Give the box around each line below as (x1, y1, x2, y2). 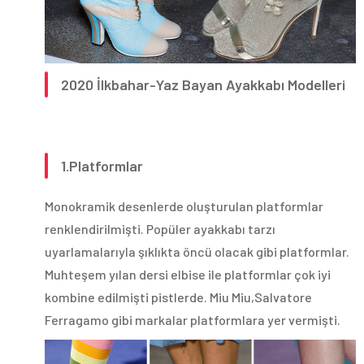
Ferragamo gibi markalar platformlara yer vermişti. (45, 312, 340, 328)
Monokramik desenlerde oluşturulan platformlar (45, 198, 323, 214)
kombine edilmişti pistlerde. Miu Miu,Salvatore (45, 289, 312, 305)
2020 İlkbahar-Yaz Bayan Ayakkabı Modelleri (61, 76, 345, 94)
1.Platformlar (61, 157, 143, 175)
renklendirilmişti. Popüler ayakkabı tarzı (45, 221, 275, 237)
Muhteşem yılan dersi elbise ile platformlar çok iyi (45, 266, 331, 283)
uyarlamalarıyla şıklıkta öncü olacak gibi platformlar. (45, 244, 349, 260)
